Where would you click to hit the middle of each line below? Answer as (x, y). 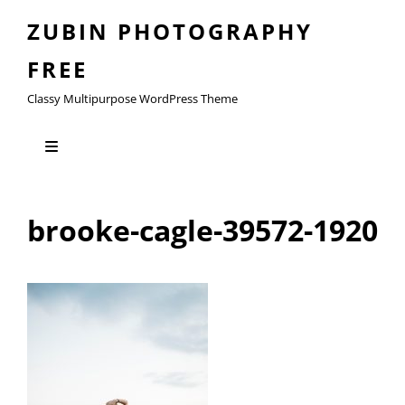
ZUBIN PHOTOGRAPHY (170, 31)
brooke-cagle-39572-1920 (202, 230)
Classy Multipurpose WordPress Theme (132, 99)
